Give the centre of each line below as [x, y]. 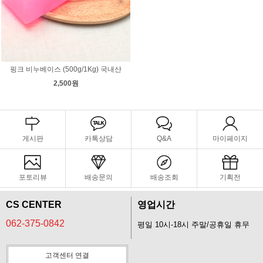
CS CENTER [34, 204]
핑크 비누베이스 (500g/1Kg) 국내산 [66, 70]
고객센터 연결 [67, 255]
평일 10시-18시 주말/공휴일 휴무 [193, 225]
